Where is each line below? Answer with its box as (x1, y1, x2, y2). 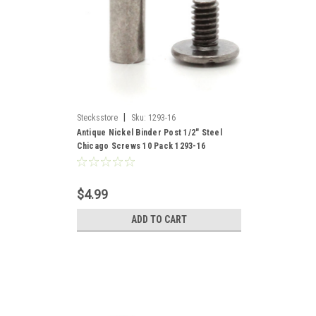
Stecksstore (76, 113, 118, 123)
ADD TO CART (130, 214, 187, 225)
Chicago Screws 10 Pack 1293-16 (76, 141, 205, 151)
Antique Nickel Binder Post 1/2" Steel (76, 128, 222, 138)
